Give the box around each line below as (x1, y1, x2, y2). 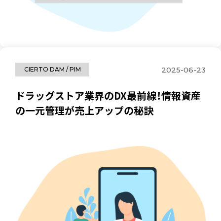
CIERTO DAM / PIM (24, 66, 81, 74)
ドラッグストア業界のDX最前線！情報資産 (15, 88, 201, 103)
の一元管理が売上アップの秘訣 (15, 103, 154, 117)
